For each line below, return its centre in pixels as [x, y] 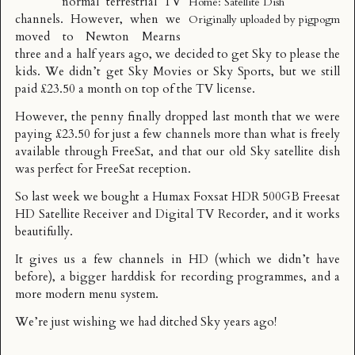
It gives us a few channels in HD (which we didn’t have [177, 260]
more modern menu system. [87, 295]
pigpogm [319, 19]
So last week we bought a [84, 197]
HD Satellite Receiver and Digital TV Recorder [140, 215]
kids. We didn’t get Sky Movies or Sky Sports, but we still [177, 72]
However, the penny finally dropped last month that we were [177, 117]
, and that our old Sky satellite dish [246, 152]
